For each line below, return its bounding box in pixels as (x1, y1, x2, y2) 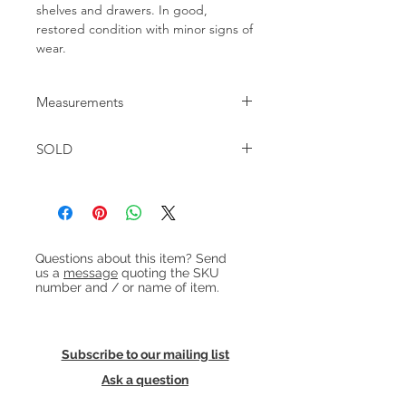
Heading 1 (18, 235, 108, 256)
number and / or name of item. (35, 280, 219, 295)
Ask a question (101, 372, 188, 387)
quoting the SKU (118, 266, 219, 280)
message (63, 266, 118, 280)
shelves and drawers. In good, (36, 2, 208, 18)
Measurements (36, 93, 123, 111)
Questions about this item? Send (35, 251, 227, 266)
